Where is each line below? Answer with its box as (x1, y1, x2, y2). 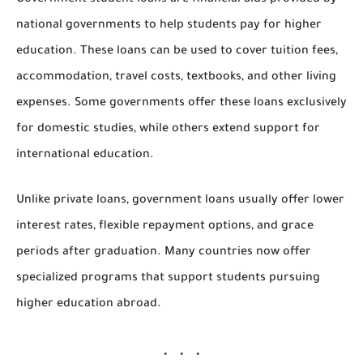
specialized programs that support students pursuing (16, 272, 320, 286)
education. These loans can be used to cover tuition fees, (16, 45, 338, 59)
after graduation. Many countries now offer (59, 246, 311, 260)
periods (16, 246, 59, 260)
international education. (16, 149, 154, 163)
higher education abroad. (16, 298, 161, 312)
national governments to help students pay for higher (16, 19, 322, 33)
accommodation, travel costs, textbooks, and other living (16, 71, 336, 85)
